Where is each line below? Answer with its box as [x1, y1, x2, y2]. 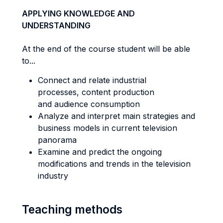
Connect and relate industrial [38, 75, 146, 85]
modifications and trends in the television [38, 159, 191, 169]
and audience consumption [38, 99, 140, 109]
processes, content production [38, 87, 154, 97]
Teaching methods [22, 203, 122, 216]
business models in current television [38, 123, 177, 133]
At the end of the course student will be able [22, 44, 190, 54]
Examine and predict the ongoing [38, 147, 162, 157]
